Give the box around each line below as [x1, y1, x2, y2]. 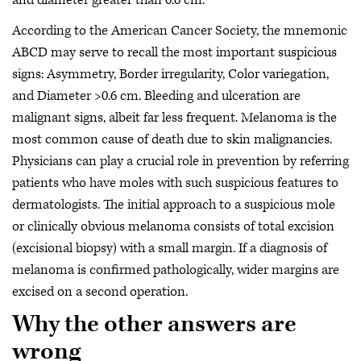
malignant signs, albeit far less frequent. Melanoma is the [12, 108, 337, 127]
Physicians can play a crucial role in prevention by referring [12, 151, 349, 170]
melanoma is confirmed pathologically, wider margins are [12, 260, 339, 279]
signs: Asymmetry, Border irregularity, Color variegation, [12, 64, 329, 83]
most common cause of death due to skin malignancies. [12, 130, 332, 148]
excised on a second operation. [12, 282, 188, 301]
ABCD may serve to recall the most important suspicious [12, 43, 337, 61]
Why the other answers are [12, 309, 297, 339]
